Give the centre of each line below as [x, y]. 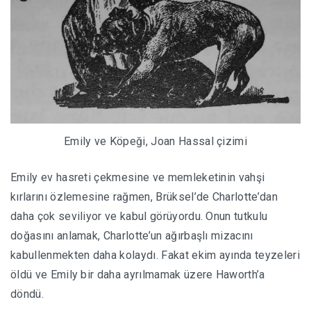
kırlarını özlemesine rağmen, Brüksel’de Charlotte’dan [144, 197]
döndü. [27, 294]
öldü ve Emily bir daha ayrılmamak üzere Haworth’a [138, 275]
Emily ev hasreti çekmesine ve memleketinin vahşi [138, 178]
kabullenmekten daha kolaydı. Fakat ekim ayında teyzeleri [155, 255]
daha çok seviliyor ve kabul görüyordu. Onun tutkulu [139, 217]
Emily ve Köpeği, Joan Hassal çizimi [155, 142]
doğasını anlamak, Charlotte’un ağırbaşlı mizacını [132, 236]
